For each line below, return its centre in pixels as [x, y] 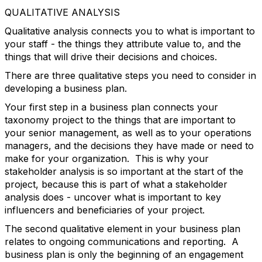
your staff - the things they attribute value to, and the [123, 44]
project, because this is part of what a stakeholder [116, 184]
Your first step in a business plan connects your [111, 107]
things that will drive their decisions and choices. [111, 57]
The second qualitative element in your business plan [123, 229]
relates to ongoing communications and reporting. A [122, 242]
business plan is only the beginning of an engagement [124, 254]
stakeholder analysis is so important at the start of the [124, 171]
